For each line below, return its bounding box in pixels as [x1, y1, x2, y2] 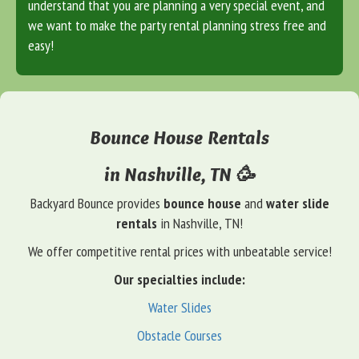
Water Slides [147, 298, 212, 317]
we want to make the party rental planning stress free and [28, 16, 326, 35]
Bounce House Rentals [90, 126, 269, 150]
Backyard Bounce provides [30, 194, 163, 213]
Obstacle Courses [137, 326, 222, 345]
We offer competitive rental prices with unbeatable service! [27, 242, 332, 261]
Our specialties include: [114, 270, 245, 289]
